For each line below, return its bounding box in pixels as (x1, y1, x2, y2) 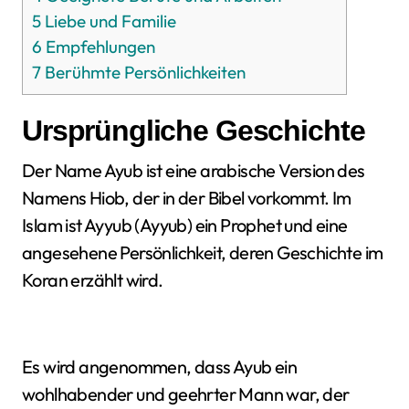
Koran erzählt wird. (22, 268, 163, 291)
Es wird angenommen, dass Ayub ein (22, 355, 298, 378)
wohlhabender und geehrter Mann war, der (22, 383, 350, 405)
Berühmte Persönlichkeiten (41, 61, 246, 83)
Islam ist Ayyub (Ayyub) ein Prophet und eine (22, 214, 348, 236)
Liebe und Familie (41, 10, 176, 32)
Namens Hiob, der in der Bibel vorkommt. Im (22, 186, 351, 209)
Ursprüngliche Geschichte (22, 114, 365, 147)
